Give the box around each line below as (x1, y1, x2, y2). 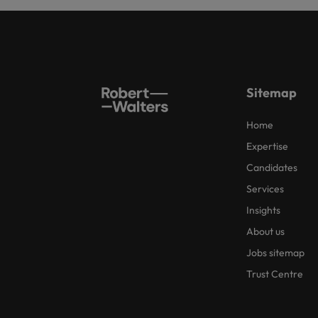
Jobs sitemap (246, 246, 305, 260)
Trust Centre (246, 268, 303, 281)
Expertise (246, 140, 288, 153)
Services (246, 182, 284, 196)
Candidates (246, 161, 297, 175)
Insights (246, 204, 280, 217)
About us (246, 225, 285, 238)
